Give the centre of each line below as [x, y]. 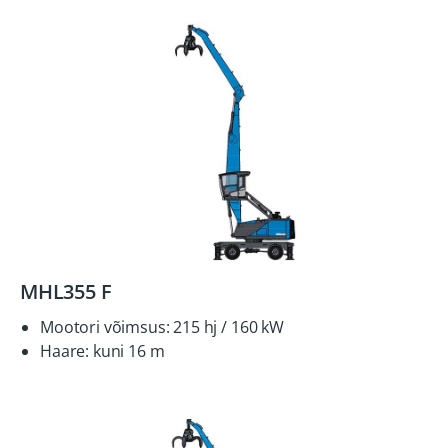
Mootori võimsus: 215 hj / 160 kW [162, 327]
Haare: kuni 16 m [102, 351]
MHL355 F [66, 291]
